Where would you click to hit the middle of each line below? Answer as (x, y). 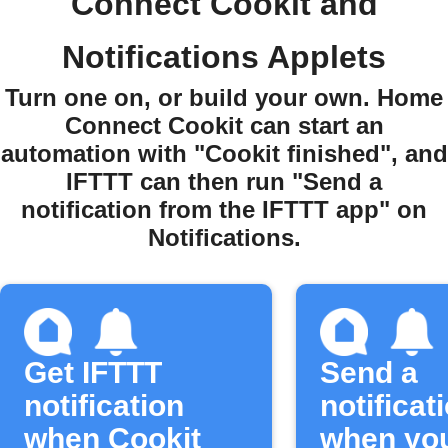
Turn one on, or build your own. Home (224, 97)
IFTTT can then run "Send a (224, 181)
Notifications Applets (224, 57)
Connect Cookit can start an (224, 125)
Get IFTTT (93, 372)
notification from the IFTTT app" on (224, 209)
